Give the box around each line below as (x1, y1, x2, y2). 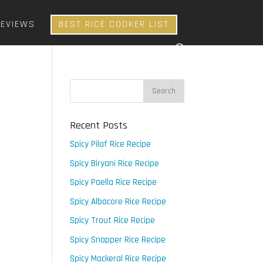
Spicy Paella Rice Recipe (70, 177, 157, 188)
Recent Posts (70, 119, 128, 132)
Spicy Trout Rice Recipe (70, 215, 156, 226)
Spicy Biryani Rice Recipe (70, 157, 160, 169)
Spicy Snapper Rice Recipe (70, 234, 166, 245)
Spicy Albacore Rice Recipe (70, 195, 167, 207)
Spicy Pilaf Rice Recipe (70, 139, 151, 150)
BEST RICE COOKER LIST (59, 18, 170, 31)
